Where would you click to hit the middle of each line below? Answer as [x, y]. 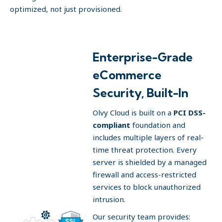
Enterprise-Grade [143, 57]
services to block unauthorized [147, 187]
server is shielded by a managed [150, 162]
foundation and [158, 125]
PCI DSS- [190, 112]
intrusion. [109, 199]
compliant [111, 125]
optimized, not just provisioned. [66, 9]
